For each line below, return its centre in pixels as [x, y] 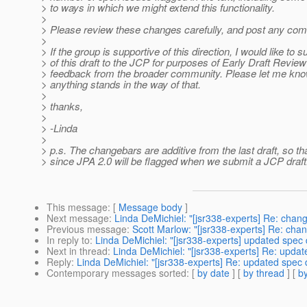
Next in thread [77, 251]
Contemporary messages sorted [116, 273]
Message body [150, 207]
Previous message [87, 229]
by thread [264, 273]
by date [213, 273]
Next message [78, 218]
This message [77, 207]
